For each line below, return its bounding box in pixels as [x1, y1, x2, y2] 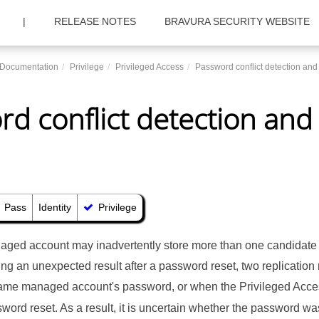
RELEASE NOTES [54, 16, 136, 27]
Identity [38, 202, 72, 213]
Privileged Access [115, 62, 184, 72]
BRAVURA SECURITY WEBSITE [164, 16, 310, 27]
